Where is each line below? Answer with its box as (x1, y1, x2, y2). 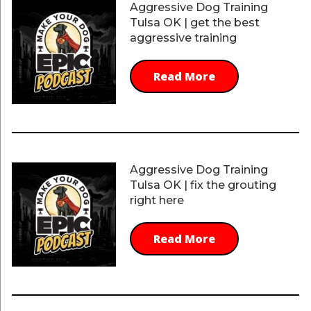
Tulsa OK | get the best (129, 16, 260, 29)
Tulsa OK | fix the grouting (129, 178, 276, 192)
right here (129, 194, 184, 207)
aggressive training (129, 31, 237, 44)
